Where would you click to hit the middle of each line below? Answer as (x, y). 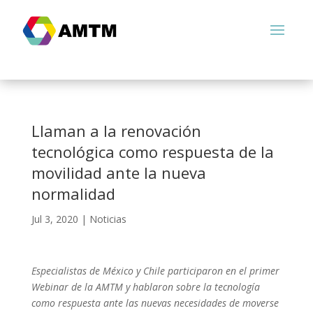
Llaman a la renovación (116, 131)
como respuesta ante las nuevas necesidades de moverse (155, 303)
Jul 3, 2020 (54, 219)
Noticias (108, 219)
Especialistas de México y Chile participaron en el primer (155, 271)
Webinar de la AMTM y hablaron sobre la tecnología (145, 287)
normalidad (73, 194)
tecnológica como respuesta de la (152, 152)
